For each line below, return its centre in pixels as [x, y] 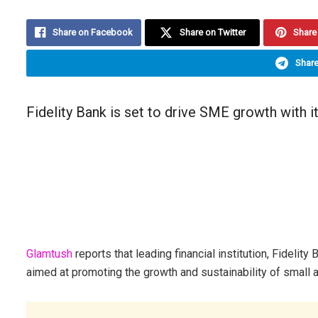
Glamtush [49, 254]
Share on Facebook [93, 33]
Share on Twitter [212, 33]
